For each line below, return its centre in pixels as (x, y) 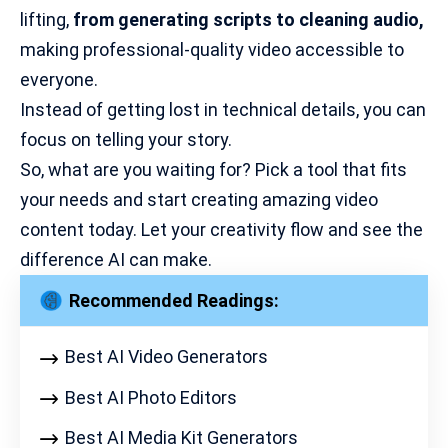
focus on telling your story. (126, 139)
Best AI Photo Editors (151, 397)
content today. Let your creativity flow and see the (221, 229)
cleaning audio (359, 19)
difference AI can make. (116, 259)
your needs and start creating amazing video (199, 199)
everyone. (59, 79)
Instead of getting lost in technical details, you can (223, 109)
